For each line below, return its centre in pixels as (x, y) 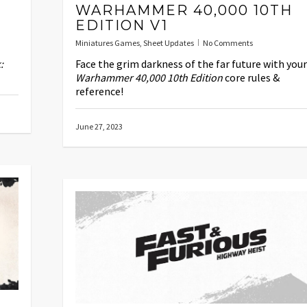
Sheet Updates (169, 42)
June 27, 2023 (99, 126)
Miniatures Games (108, 42)
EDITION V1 (122, 25)
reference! (99, 91)
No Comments (228, 42)
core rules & (251, 77)
